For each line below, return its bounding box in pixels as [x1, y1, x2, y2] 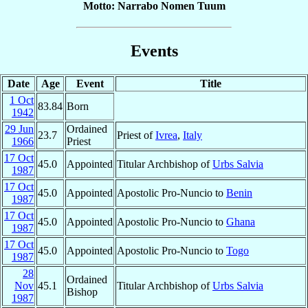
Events [130, 42, 178, 60]
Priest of [117, 129, 155, 142]
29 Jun [5, 123, 34, 135]
